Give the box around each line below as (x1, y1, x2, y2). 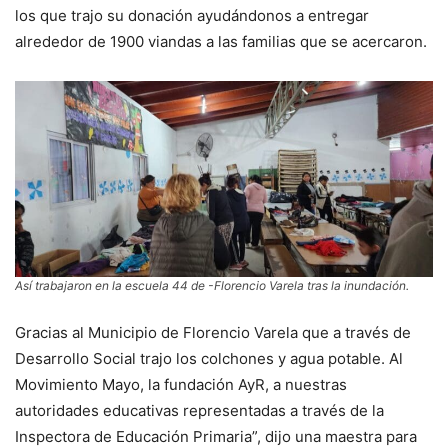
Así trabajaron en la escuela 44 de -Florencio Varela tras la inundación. (15, 277, 409, 293)
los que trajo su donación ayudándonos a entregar (15, 6, 369, 26)
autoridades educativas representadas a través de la (15, 400, 384, 420)
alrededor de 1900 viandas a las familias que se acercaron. (15, 32, 427, 52)
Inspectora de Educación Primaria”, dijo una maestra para (15, 426, 417, 446)
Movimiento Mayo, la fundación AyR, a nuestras (15, 374, 347, 394)
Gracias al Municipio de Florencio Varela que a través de (15, 322, 411, 342)
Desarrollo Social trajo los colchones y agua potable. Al (15, 348, 403, 368)
